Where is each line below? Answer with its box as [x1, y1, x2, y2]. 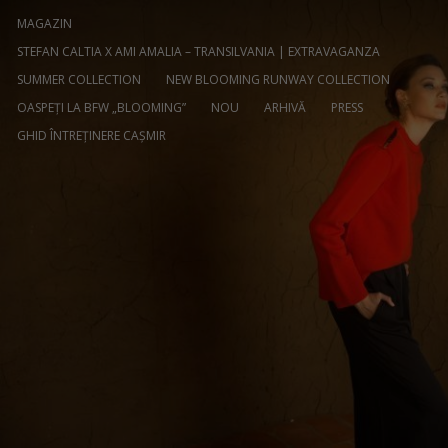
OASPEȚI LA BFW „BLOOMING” [17, 99, 186, 116]
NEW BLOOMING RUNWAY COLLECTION [166, 71, 390, 88]
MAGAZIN [17, 15, 72, 32]
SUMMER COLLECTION [17, 71, 141, 88]
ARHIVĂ [264, 99, 306, 116]
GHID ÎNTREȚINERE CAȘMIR [17, 127, 166, 144]
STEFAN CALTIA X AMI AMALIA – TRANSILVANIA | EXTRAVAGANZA [17, 43, 380, 60]
